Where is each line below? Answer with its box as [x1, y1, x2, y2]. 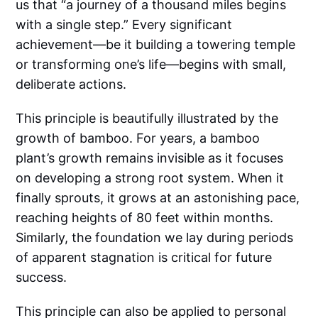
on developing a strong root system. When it [16, 170, 285, 185]
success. [16, 269, 67, 285]
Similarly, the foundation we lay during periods [16, 229, 294, 245]
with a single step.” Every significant [16, 16, 233, 32]
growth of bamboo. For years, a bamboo [16, 130, 261, 146]
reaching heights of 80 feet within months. [16, 209, 274, 225]
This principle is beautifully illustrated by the [16, 110, 279, 126]
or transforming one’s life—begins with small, [16, 56, 287, 72]
